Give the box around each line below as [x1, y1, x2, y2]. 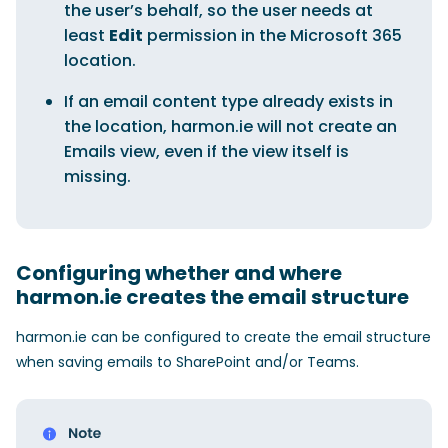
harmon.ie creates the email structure [16, 283, 409, 311]
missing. [64, 165, 131, 188]
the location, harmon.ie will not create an [64, 115, 397, 138]
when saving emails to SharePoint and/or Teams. [16, 352, 359, 372]
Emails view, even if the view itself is [64, 140, 349, 163]
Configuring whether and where [16, 259, 342, 287]
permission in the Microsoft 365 [143, 24, 402, 47]
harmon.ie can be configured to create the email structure [16, 327, 431, 347]
